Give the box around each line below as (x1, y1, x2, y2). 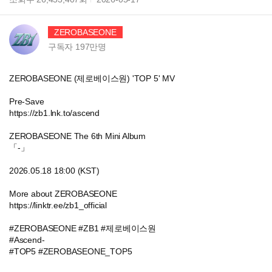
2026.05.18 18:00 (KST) (9, 166, 100, 175)
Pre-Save (9, 97, 44, 106)
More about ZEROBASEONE (9, 189, 117, 199)
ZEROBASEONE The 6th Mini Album (9, 131, 146, 141)
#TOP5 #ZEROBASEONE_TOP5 (9, 246, 132, 256)
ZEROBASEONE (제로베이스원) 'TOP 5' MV (9, 73, 175, 83)
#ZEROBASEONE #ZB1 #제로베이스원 (9, 223, 156, 233)
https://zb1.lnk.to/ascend (9, 108, 100, 118)
